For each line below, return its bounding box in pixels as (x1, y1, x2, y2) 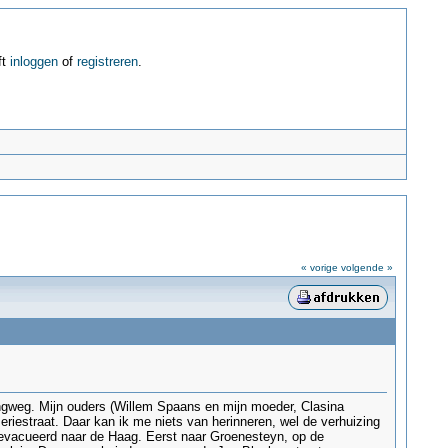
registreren (76, 54, 138, 69)
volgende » (340, 262, 393, 273)
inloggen (9, 54, 58, 69)
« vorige (300, 262, 338, 273)
